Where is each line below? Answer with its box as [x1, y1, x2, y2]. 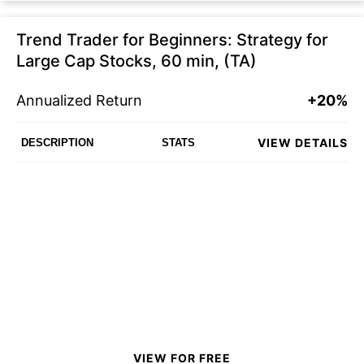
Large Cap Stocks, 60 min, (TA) [16, 51, 257, 71]
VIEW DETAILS [258, 135, 348, 149]
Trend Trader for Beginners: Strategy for [16, 30, 328, 50]
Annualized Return [16, 92, 142, 109]
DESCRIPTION [21, 136, 93, 149]
